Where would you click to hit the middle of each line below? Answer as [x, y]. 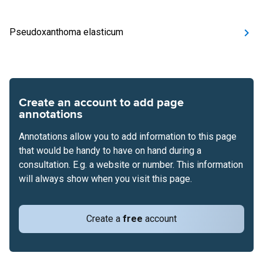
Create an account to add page [101, 103]
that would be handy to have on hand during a [110, 151]
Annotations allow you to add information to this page [128, 136]
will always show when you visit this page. [105, 179]
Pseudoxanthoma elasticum [66, 32]
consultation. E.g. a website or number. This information [131, 165]
